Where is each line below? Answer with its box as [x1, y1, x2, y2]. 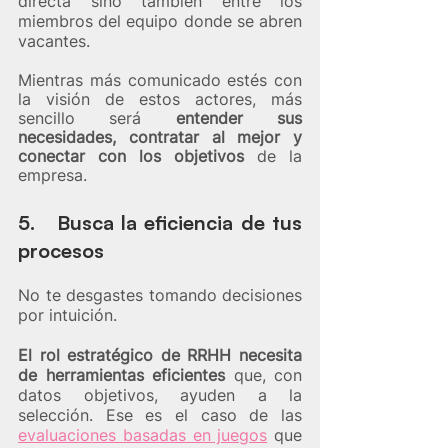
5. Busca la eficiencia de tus [18, 210, 302, 236]
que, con [225, 365, 302, 386]
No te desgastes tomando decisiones [18, 285, 302, 306]
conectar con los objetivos [18, 146, 257, 167]
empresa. [18, 165, 87, 186]
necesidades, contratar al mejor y [18, 127, 302, 148]
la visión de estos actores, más [18, 89, 302, 110]
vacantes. [18, 31, 90, 52]
